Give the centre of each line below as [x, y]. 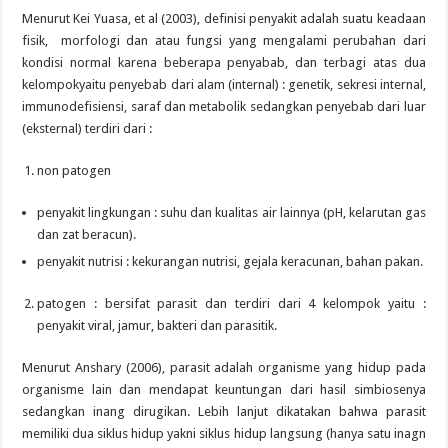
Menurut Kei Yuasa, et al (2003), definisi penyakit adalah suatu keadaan [224, 19]
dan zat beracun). [87, 235]
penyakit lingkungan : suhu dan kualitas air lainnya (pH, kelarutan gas [231, 213]
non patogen [74, 171]
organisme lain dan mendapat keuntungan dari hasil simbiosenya [224, 390]
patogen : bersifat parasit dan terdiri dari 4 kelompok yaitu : [231, 304]
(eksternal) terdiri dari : [87, 129]
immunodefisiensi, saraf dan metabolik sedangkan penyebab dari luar [224, 107]
